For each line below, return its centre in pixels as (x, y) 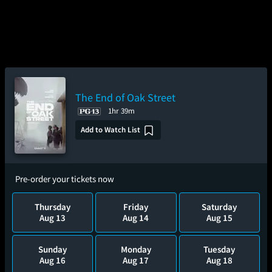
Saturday (219, 207)
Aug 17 (136, 260)
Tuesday (219, 249)
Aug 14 (136, 218)
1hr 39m (121, 111)
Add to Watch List (110, 130)
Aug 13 (53, 218)
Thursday (53, 207)
